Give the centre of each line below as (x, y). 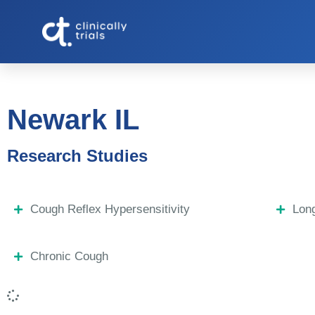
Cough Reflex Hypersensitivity (110, 209)
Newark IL (73, 120)
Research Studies (77, 156)
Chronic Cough (69, 256)
